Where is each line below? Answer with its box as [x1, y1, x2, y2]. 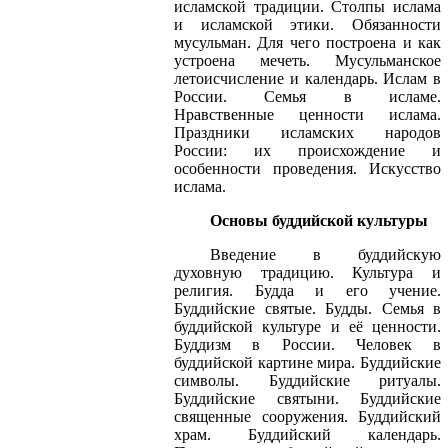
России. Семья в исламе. [174, 87, 441, 105]
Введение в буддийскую [210, 245, 441, 263]
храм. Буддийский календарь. [174, 425, 441, 443]
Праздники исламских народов [174, 123, 441, 141]
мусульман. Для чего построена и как [174, 33, 441, 51]
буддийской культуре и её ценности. [174, 317, 441, 335]
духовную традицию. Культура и [174, 263, 441, 281]
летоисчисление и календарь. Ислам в [174, 69, 441, 87]
